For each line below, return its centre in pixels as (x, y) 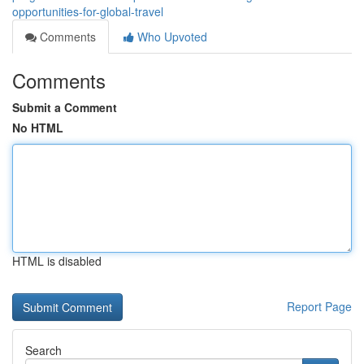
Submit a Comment (65, 107)
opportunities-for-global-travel (88, 11)
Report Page (319, 306)
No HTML (38, 128)
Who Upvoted (171, 37)
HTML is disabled (57, 261)
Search (43, 350)
